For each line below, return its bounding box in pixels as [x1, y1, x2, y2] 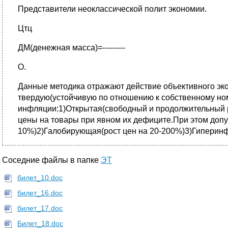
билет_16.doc [17, 189, 63, 197]
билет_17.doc [17, 204, 63, 212]
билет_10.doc [17, 174, 63, 182]
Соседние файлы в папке [2, 156, 101, 164]
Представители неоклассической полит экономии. [18, 5, 207, 13]
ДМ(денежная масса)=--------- [18, 43, 125, 52]
